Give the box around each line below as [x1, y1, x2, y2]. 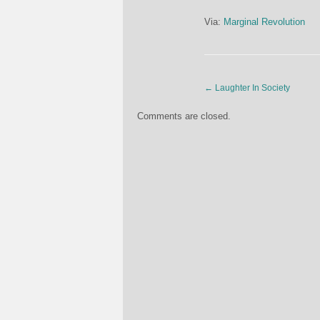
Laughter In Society [213, 83, 290, 93]
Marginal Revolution [224, 16, 305, 27]
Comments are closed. [137, 111, 231, 121]
